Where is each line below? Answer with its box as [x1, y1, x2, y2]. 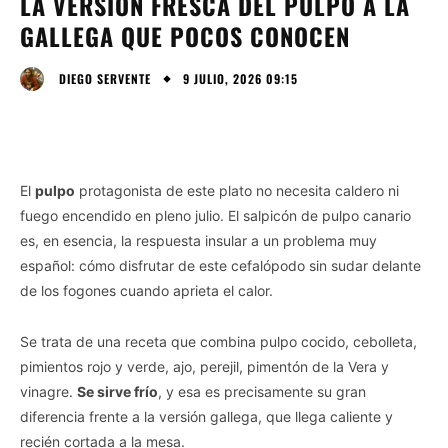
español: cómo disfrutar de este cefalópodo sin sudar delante [20, 256, 421, 274]
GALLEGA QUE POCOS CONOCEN [20, 17, 350, 54]
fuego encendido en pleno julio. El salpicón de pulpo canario [20, 206, 411, 224]
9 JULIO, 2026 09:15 [183, 69, 298, 87]
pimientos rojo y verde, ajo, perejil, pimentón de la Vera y [20, 357, 389, 375]
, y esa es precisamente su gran [158, 382, 366, 400]
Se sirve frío [77, 382, 158, 400]
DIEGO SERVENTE [59, 69, 151, 87]
